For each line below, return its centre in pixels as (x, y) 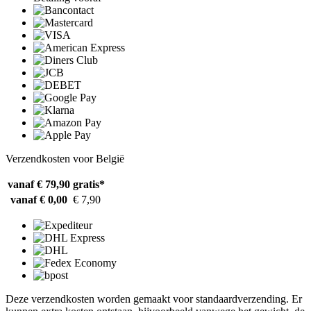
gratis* (89, 184)
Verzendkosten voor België (65, 158)
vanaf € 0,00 (39, 199)
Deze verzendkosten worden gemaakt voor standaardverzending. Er (154, 299)
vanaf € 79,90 (39, 184)
